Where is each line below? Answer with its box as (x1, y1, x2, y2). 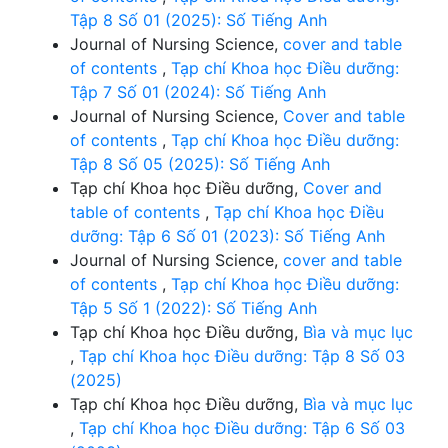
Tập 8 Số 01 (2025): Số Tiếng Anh (70, 9, 327, 30)
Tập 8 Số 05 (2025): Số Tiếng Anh (70, 153, 330, 174)
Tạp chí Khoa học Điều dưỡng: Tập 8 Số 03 (79, 345, 405, 366)
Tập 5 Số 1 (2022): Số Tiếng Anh (70, 297, 317, 318)
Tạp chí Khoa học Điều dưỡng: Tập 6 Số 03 (79, 417, 405, 438)
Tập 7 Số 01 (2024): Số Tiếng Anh (70, 81, 326, 102)
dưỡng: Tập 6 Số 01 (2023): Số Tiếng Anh (70, 225, 385, 246)
